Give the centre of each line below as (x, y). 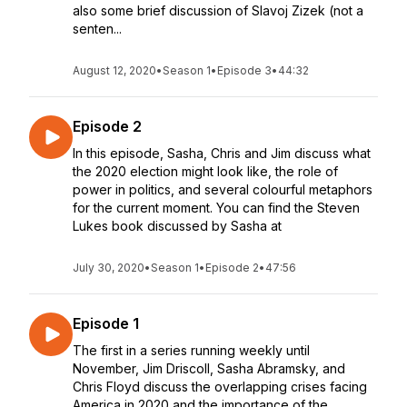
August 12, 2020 (114, 70)
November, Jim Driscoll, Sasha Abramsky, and (209, 368)
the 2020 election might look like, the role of (205, 171)
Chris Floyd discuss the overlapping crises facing (220, 387)
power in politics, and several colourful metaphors (223, 189)
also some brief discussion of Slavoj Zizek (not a (218, 10)
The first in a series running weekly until (191, 350)
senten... (97, 29)
